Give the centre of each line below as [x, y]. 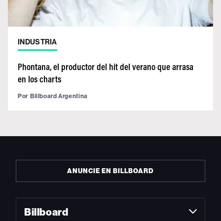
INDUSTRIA [37, 42]
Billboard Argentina [59, 96]
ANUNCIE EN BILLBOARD [110, 171]
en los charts [39, 79]
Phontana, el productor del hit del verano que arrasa [106, 66]
